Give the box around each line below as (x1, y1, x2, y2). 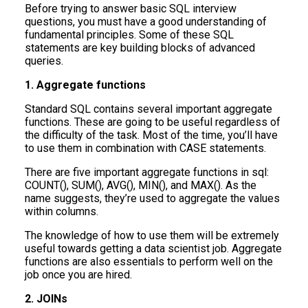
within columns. (25, 205, 98, 219)
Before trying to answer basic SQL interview (25, 2, 236, 16)
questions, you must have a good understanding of (25, 15, 267, 29)
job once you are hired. (25, 268, 132, 282)
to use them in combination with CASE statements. (25, 142, 266, 155)
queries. (25, 54, 63, 68)
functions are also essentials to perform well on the (25, 255, 273, 269)
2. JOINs (25, 292, 67, 306)
